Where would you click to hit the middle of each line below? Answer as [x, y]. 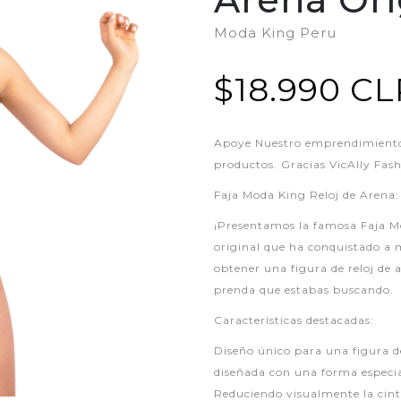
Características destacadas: [294, 320]
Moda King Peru [275, 33]
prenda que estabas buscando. [304, 290]
